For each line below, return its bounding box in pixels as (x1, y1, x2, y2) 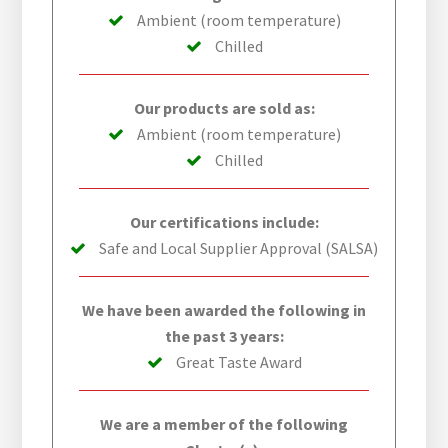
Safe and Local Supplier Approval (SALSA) (96, 238, 378, 259)
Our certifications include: (129, 212, 319, 233)
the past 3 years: (164, 326, 284, 347)
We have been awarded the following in (82, 300, 366, 321)
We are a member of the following (100, 414, 348, 435)
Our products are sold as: (133, 98, 315, 119)
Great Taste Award (172, 352, 302, 373)
